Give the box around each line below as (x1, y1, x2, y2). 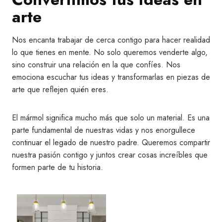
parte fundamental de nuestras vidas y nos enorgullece (12, 124, 195, 136)
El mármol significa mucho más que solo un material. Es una (12, 112, 210, 123)
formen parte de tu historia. (12, 162, 106, 173)
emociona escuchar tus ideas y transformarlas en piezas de (12, 71, 210, 83)
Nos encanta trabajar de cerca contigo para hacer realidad (12, 34, 210, 46)
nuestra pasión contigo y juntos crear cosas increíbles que (12, 149, 208, 161)
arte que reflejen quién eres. (12, 84, 109, 95)
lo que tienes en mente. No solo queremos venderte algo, (12, 47, 208, 58)
